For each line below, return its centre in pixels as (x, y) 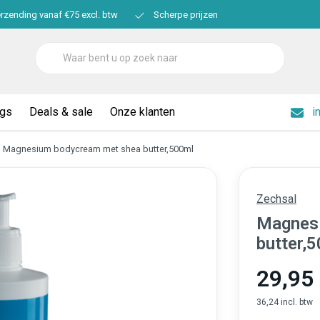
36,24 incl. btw (285, 302)
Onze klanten (143, 112)
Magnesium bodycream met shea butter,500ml (98, 149)
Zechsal (276, 199)
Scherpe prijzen (185, 15)
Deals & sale (61, 112)
